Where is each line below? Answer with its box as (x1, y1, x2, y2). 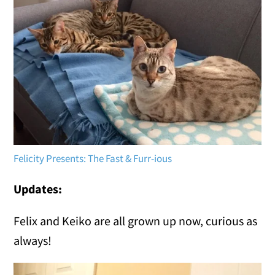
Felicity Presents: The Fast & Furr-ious (14, 151, 172, 165)
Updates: (14, 180, 63, 196)
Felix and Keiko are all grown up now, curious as (14, 212, 258, 228)
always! (14, 232, 52, 248)
